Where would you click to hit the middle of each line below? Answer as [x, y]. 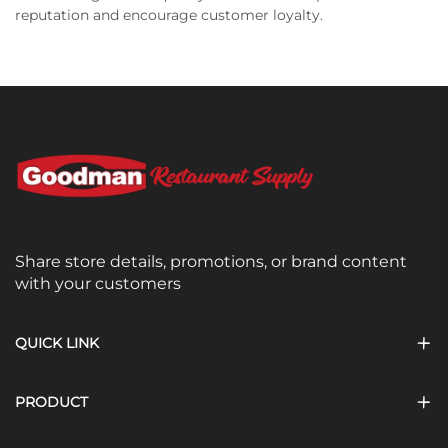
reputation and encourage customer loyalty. [169, 15]
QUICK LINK [57, 343]
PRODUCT [51, 402]
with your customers [98, 284]
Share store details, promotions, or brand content [211, 262]
